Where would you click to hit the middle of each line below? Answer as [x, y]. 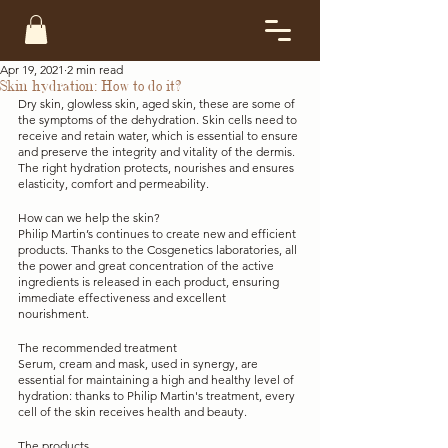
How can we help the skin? [89, 217]
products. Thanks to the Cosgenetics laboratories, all [159, 249]
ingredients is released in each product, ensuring [150, 281]
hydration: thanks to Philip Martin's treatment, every [158, 395]
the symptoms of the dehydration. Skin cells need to [159, 119]
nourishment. [55, 313]
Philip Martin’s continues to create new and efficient [158, 233]
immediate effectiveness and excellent [123, 297]
